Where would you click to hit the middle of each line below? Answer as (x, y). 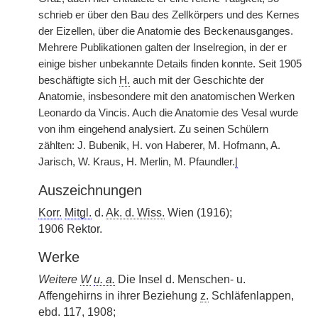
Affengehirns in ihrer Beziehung (119, 296)
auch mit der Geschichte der (197, 80)
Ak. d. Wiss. (135, 213)
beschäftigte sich (79, 80)
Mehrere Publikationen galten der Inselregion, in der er (163, 48)
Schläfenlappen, (251, 296)
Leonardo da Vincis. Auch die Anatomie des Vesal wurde (168, 113)
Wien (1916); (198, 213)
